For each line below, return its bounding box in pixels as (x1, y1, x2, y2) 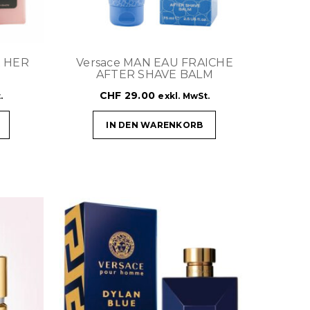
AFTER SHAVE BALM (95, 67, 213, 81)
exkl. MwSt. (158, 90, 210, 101)
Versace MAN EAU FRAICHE (76, 55, 233, 69)
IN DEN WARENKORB (106, 119, 203, 130)
